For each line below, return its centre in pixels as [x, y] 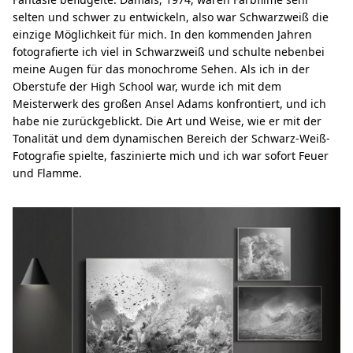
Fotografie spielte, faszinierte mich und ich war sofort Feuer [171, 155]
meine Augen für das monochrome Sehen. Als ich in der [161, 69]
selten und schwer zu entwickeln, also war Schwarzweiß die [171, 17]
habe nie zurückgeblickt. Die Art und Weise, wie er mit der [167, 121]
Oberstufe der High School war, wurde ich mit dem [147, 86]
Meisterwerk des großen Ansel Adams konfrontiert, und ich [169, 103]
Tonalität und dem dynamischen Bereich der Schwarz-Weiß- [171, 138]
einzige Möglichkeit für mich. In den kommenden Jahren [162, 34]
